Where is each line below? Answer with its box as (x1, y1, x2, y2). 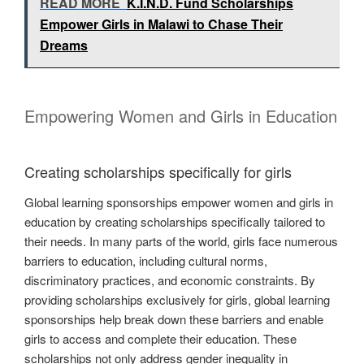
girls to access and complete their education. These (24, 330, 297, 348)
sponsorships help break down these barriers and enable (24, 310, 323, 328)
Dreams (40, 35, 88, 54)
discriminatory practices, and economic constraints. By (24, 271, 315, 289)
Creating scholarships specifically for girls (24, 160, 292, 182)
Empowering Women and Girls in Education (24, 103, 337, 128)
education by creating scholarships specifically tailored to (24, 213, 325, 231)
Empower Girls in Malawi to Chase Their (40, 14, 283, 33)
